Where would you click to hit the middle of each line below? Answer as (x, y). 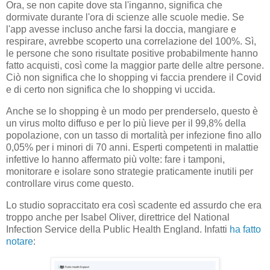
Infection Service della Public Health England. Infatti (118, 229)
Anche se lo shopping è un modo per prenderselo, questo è (132, 111)
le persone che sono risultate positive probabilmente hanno (132, 54)
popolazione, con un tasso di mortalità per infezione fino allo (134, 135)
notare (20, 241)
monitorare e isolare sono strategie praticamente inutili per (130, 171)
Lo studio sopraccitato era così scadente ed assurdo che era (134, 205)
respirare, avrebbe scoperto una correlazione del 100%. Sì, (131, 42)
